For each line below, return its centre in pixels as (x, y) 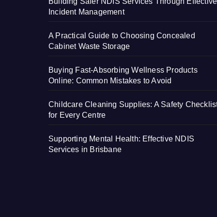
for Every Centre (77, 115)
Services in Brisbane (85, 149)
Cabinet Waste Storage (89, 46)
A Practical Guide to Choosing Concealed (122, 35)
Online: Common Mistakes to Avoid (110, 80)
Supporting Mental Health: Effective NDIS (121, 139)
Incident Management (86, 12)
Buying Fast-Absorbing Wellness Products (123, 70)
